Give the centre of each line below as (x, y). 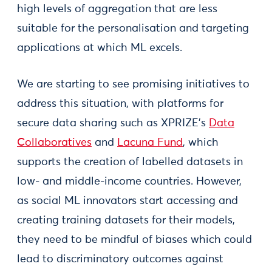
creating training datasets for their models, (126, 220)
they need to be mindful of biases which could (134, 240)
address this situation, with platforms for (120, 104)
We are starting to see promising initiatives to (133, 84)
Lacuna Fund (150, 143)
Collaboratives (54, 143)
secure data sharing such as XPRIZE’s (113, 123)
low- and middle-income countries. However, (129, 182)
